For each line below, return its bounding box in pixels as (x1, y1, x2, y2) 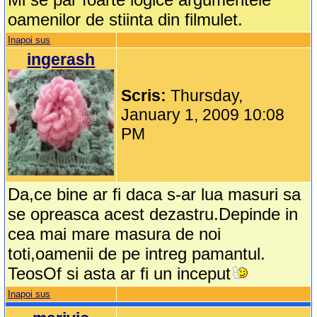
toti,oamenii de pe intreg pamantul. (8, 244, 266, 264)
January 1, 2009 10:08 (121, 105, 285, 125)
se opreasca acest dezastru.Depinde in (8, 204, 299, 224)
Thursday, (171, 86, 243, 105)
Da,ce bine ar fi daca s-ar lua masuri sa (8, 185, 301, 204)
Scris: (121, 86, 171, 105)
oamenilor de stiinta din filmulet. (8, 10, 243, 30)
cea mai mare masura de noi (8, 224, 221, 244)
